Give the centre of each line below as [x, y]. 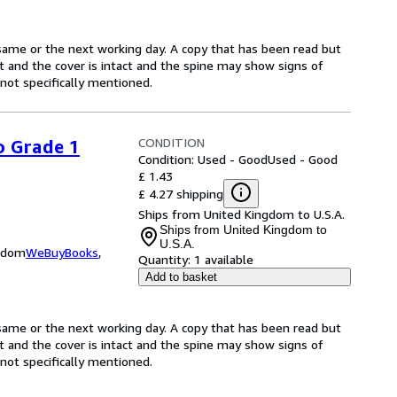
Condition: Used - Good [203, 159]
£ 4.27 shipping [181, 193]
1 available [224, 259]
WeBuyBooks [62, 252]
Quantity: [164, 259]
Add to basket [181, 277]
